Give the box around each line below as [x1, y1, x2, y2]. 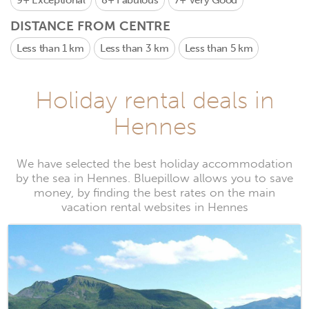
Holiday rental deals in [34, 86, 275, 114]
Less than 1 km [17, 42, 84, 54]
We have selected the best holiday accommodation [17, 157, 292, 171]
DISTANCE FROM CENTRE [10, 18, 170, 34]
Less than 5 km [184, 42, 253, 54]
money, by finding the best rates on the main [34, 186, 275, 200]
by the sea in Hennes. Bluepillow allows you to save [16, 171, 293, 186]
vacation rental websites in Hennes [61, 200, 248, 215]
